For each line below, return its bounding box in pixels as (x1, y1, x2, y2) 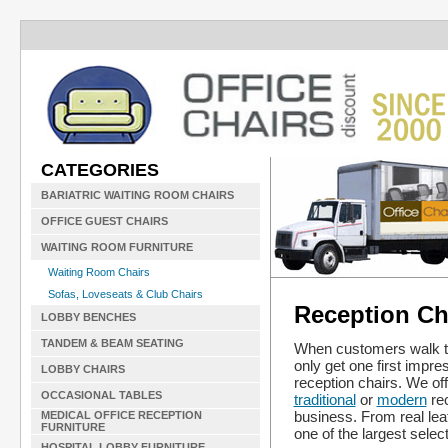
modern (376, 390, 427, 408)
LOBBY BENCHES (41, 311, 136, 323)
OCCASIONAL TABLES (41, 389, 162, 401)
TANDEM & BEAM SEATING (41, 337, 184, 349)
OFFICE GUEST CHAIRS (41, 215, 168, 227)
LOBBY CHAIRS (41, 363, 125, 375)
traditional (293, 390, 356, 408)
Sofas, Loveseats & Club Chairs (48, 288, 203, 300)
